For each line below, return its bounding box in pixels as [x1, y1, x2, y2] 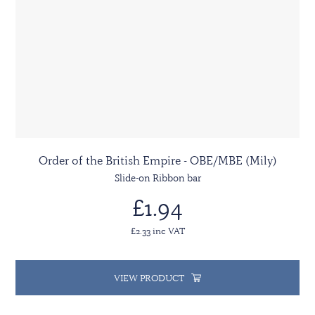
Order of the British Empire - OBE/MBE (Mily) [38, 153, 277, 167]
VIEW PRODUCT [114, 271, 184, 283]
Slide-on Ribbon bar [114, 172, 201, 184]
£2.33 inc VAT [130, 224, 185, 236]
